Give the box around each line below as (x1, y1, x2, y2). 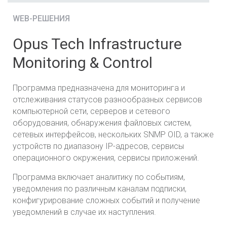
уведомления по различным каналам (13, 183, 151, 194)
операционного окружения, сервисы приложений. (13, 153, 199, 163)
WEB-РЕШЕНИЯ (13, 13, 70, 23)
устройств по (13, 141, 64, 151)
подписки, (151, 183, 186, 194)
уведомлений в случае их (13, 207, 108, 217)
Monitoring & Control (13, 53, 153, 71)
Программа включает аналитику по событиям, (13, 172, 185, 182)
